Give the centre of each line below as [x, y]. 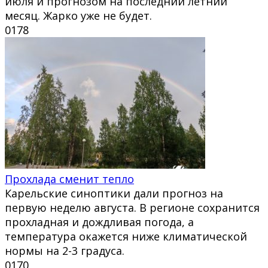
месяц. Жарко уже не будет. [78, 15]
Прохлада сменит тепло [69, 179]
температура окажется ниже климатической [126, 236]
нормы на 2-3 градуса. [65, 250]
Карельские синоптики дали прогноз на [114, 193]
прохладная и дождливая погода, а [99, 222]
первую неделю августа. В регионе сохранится [132, 207]
